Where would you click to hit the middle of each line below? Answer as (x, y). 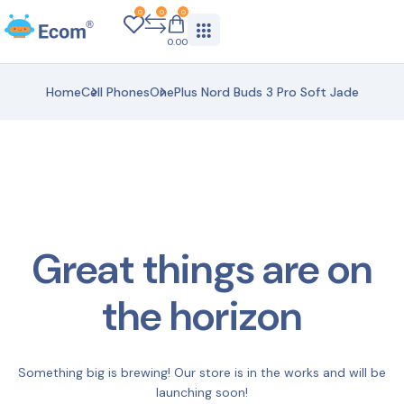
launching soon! (202, 392)
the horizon (202, 316)
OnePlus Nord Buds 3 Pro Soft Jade (254, 92)
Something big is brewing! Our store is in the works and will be (202, 372)
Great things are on (202, 269)
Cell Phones (115, 92)
